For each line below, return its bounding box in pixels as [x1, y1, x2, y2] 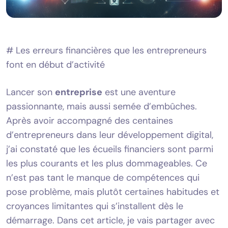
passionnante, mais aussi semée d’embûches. [6, 100, 197, 112]
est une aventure [102, 85, 176, 98]
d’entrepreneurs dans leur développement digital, [6, 128, 213, 141]
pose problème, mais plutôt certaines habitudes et [6, 185, 219, 198]
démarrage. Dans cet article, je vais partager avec [6, 214, 215, 226]
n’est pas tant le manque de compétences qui [6, 171, 199, 184]
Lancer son [6, 85, 55, 98]
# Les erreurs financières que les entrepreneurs [6, 44, 207, 56]
